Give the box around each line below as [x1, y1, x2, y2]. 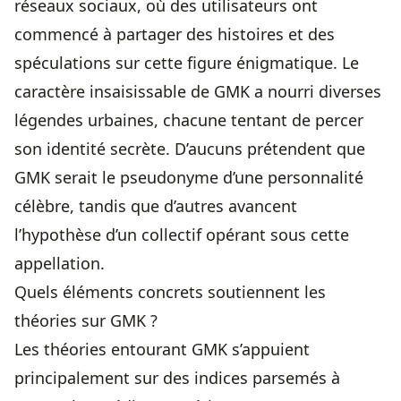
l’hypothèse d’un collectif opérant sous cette [14, 224, 349, 246]
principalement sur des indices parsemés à [14, 367, 340, 389]
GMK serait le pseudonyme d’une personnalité [14, 166, 363, 189]
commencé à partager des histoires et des [14, 23, 335, 46]
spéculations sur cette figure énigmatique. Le [14, 52, 359, 74]
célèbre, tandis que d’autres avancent [14, 195, 297, 218]
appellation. [14, 252, 105, 275]
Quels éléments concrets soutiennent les [14, 281, 326, 303]
